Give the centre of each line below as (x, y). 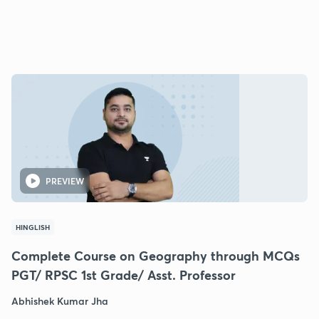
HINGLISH (33, 227)
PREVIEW (65, 181)
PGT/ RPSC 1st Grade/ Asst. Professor (124, 274)
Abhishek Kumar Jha (60, 300)
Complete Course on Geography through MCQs (156, 255)
